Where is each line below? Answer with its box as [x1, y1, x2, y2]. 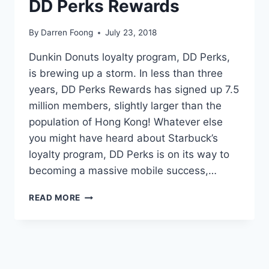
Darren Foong [41, 28, 94, 38]
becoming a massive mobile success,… [29, 165, 217, 177]
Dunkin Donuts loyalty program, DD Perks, [29, 51, 230, 64]
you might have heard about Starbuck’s [29, 132, 218, 145]
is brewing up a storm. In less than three [29, 67, 223, 80]
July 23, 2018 [105, 28, 157, 38]
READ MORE [29, 193, 81, 203]
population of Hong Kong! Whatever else [29, 116, 223, 128]
